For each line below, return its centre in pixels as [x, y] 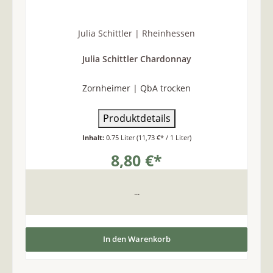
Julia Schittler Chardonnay [136, 59]
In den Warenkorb [136, 239]
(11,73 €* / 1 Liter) [164, 137]
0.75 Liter [121, 137]
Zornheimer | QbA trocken [136, 88]
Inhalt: [94, 137]
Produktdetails [136, 118]
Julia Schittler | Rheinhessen [136, 33]
